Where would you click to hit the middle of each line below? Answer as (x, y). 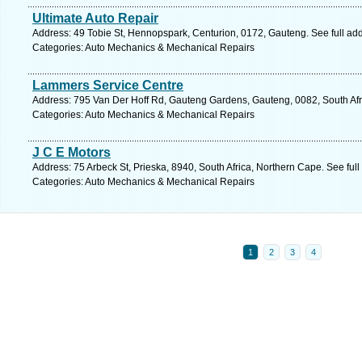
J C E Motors (72, 152)
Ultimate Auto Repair (95, 18)
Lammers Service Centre (108, 85)
